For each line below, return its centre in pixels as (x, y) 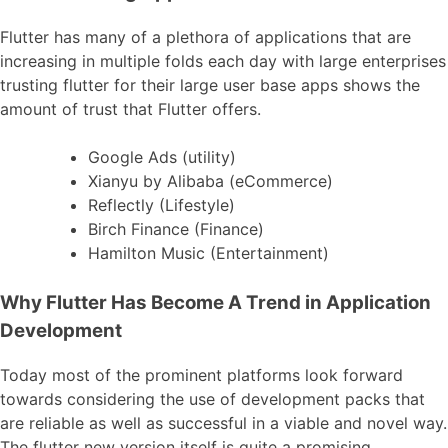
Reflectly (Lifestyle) (161, 204)
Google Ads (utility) (162, 156)
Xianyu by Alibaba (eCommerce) (210, 180)
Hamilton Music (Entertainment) (208, 252)
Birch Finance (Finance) (176, 228)
